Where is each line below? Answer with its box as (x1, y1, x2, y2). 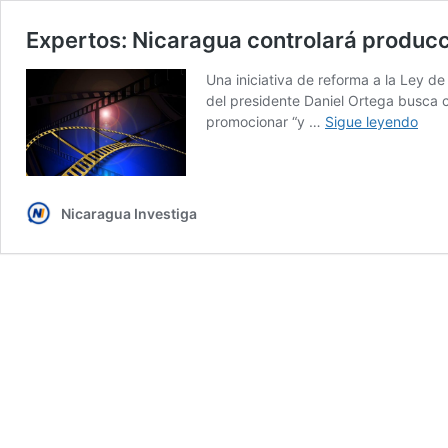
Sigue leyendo (325, 113, 418, 130)
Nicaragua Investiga (61, 204, 197, 222)
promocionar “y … (206, 113, 325, 130)
